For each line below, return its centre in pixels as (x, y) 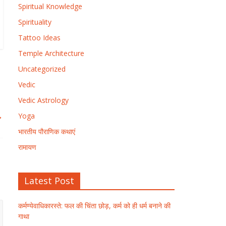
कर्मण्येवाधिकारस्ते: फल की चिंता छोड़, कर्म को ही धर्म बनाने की (94, 206)
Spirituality (35, 22)
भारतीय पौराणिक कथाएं (47, 131)
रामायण (27, 147)
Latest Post (49, 181)
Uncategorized (42, 69)
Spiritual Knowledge (50, 6)
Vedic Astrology (43, 100)
